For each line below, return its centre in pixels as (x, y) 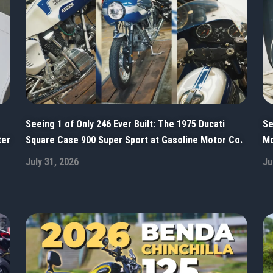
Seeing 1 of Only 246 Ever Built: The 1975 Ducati (126, 124)
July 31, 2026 (52, 162)
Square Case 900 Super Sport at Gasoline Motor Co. (134, 140)
